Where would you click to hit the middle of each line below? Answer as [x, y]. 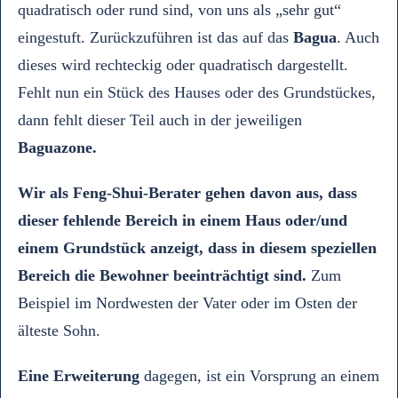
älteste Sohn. [59, 330]
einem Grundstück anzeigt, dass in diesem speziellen [197, 248]
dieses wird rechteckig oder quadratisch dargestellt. [183, 65]
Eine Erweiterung [79, 376]
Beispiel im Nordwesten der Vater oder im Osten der [187, 303]
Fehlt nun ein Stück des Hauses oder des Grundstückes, [197, 92]
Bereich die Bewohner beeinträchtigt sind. [162, 275]
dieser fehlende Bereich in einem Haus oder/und [183, 220]
